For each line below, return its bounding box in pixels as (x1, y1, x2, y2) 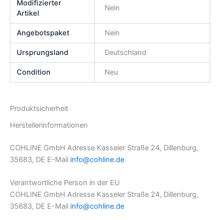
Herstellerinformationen (10, 120, 88, 130)
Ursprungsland (17, 48, 69, 57)
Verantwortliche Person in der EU (10, 178, 120, 188)
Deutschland (104, 48, 146, 57)
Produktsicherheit (10, 104, 68, 113)
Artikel (17, 8, 40, 18)
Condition (17, 67, 51, 77)
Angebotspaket (17, 28, 70, 37)
